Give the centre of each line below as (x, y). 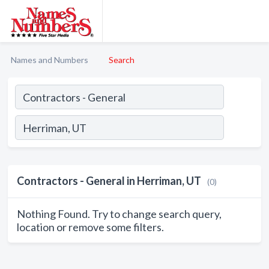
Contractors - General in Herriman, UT (109, 181)
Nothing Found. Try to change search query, (119, 214)
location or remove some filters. (90, 227)
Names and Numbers (50, 60)
